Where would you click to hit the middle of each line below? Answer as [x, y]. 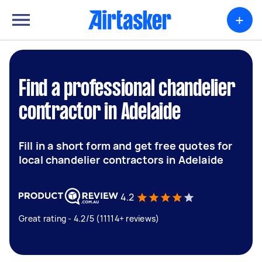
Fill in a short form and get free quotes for [126, 146]
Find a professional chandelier [127, 89]
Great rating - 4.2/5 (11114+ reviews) [89, 218]
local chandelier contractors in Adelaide [121, 160]
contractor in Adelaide [100, 113]
